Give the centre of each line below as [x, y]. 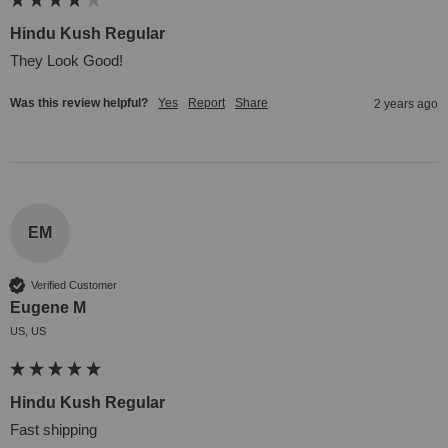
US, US [28, 331]
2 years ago [406, 104]
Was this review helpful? [79, 103]
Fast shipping [53, 430]
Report [206, 103]
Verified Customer [74, 284]
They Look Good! [66, 61]
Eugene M [48, 308]
